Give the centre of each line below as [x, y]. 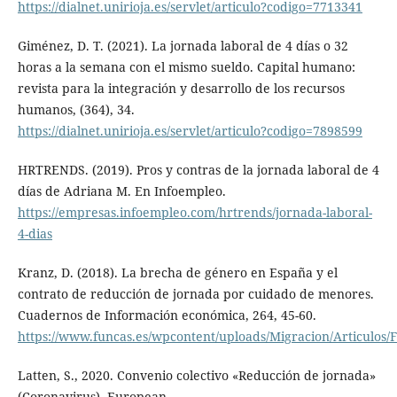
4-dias [35, 233]
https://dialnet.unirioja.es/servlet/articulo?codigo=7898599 [190, 130]
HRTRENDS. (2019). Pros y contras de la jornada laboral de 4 [198, 169]
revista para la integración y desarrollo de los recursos [181, 88]
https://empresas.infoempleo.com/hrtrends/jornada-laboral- [195, 212]
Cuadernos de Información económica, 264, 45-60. [167, 315]
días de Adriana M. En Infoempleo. [121, 191]
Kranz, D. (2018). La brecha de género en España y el [177, 272]
